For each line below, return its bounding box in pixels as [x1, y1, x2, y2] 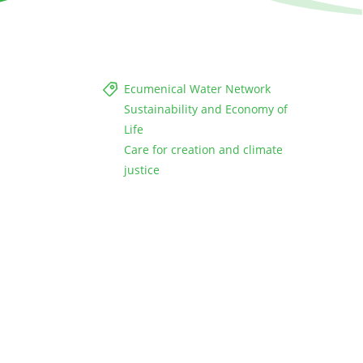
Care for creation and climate [124, 142, 283, 158]
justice [124, 162, 160, 178]
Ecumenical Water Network [124, 81, 271, 97]
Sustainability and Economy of [124, 101, 288, 117]
